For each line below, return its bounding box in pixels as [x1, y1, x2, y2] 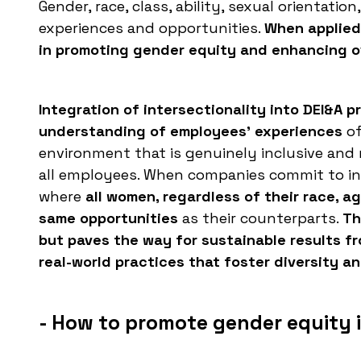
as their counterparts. [178, 209, 342, 228]
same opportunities [39, 209, 178, 228]
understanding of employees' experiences [39, 122, 342, 141]
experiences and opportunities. [39, 19, 264, 38]
